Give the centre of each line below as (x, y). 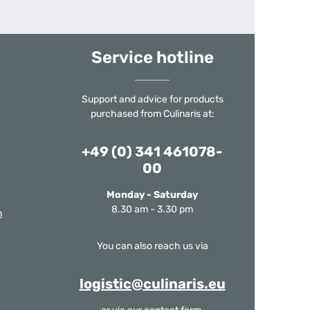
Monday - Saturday (152, 195)
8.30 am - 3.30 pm (152, 209)
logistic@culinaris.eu (152, 284)
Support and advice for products (152, 99)
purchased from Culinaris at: (152, 114)
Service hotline (152, 57)
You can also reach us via (152, 246)
